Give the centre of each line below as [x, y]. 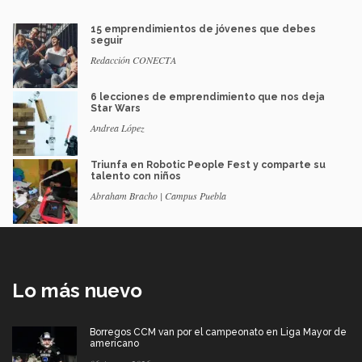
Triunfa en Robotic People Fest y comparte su [208, 164]
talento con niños [136, 176]
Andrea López [118, 127]
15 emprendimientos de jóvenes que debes [203, 29]
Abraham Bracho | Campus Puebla [158, 195]
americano [114, 343]
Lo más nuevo [77, 290]
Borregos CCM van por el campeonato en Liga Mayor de [218, 332]
